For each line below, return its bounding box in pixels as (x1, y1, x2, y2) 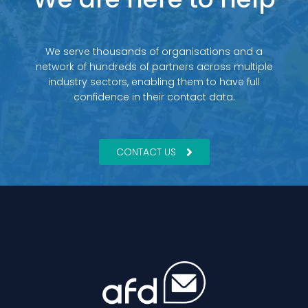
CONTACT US (115, 145, 176, 159)
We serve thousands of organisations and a (45, 45, 263, 58)
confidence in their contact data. (73, 90, 235, 104)
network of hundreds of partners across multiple (35, 60, 273, 74)
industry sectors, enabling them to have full (48, 75, 260, 89)
